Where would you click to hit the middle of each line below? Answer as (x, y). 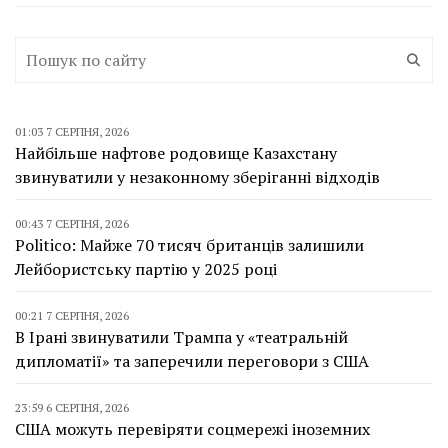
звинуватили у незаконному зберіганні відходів (197, 176)
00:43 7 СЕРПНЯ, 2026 (72, 223)
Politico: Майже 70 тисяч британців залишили (189, 244)
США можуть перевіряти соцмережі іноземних (192, 428)
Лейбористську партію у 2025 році (146, 268)
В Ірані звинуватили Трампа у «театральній (181, 336)
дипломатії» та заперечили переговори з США (192, 360)
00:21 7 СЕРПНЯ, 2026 (72, 315)
